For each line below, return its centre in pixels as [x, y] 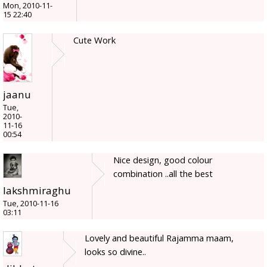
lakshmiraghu [37, 191]
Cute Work [94, 40]
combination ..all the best [163, 174]
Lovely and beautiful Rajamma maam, [159, 238]
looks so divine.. [115, 252]
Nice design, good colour [163, 160]
